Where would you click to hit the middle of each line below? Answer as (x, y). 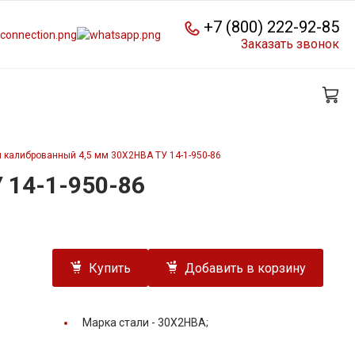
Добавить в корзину (245, 269)
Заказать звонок (290, 44)
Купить (110, 269)
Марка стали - (120, 323)
